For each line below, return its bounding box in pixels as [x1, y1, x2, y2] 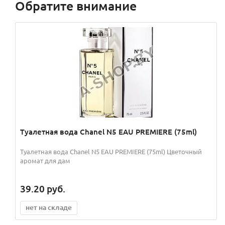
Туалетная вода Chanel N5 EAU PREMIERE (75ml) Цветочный [20, 147, 202, 156]
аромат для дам [20, 156, 70, 165]
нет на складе [26, 202, 72, 212]
